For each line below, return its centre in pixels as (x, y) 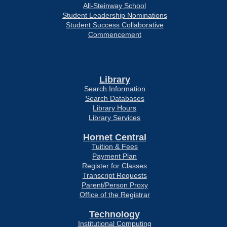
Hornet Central (115, 137)
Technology (115, 214)
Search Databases (115, 98)
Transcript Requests (115, 175)
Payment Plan (115, 156)
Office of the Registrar (115, 195)
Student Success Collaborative (115, 25)
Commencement (115, 34)
